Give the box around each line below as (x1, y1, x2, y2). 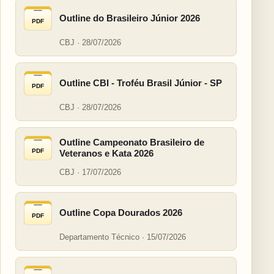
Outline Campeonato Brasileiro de (59, 137, 204, 148)
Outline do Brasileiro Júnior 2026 (59, 13, 200, 24)
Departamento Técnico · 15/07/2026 (59, 232, 186, 242)
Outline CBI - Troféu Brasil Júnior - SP (59, 78, 222, 89)
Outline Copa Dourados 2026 (59, 207, 182, 218)
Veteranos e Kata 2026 (59, 148, 154, 159)
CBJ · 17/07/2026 (59, 168, 121, 177)
